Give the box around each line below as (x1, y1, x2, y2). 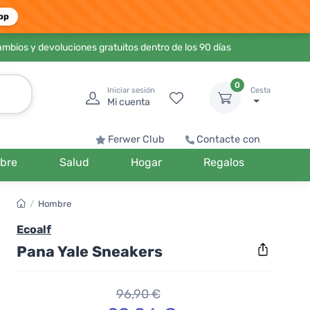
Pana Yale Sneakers (17, 242, 163, 260)
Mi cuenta (107, 96, 150, 108)
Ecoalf (17, 223, 51, 236)
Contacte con (197, 134, 260, 145)
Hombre (38, 199, 72, 209)
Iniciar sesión (107, 86, 155, 95)
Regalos (203, 156, 244, 169)
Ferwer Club (108, 134, 165, 145)
